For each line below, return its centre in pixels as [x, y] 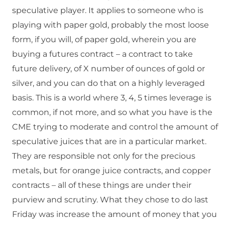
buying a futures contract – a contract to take [102, 54]
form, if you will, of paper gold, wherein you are [104, 40]
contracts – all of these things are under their [102, 185]
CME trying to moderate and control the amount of [115, 127]
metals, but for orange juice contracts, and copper [111, 171]
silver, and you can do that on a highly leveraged [108, 83]
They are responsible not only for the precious [104, 156]
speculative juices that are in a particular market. [109, 142]
